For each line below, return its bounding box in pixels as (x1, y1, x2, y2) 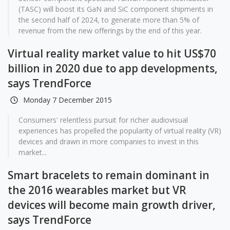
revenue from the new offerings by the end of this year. (18, 26, 202, 35)
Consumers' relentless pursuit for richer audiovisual (18, 115, 188, 125)
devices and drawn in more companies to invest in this (18, 137, 199, 146)
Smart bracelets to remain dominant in (8, 168, 209, 182)
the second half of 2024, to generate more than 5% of (18, 15, 199, 25)
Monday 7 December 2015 (23, 95, 112, 105)
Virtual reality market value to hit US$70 (8, 46, 216, 61)
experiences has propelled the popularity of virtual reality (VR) (18, 126, 221, 136)
